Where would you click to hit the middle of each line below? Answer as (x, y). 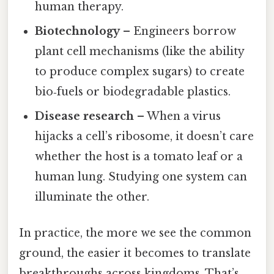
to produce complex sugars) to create (140, 71)
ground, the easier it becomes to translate (135, 253)
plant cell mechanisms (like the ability (140, 51)
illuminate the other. (92, 197)
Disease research (85, 116)
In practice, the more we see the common (135, 233)
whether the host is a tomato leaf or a (139, 156)
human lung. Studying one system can (141, 176)
